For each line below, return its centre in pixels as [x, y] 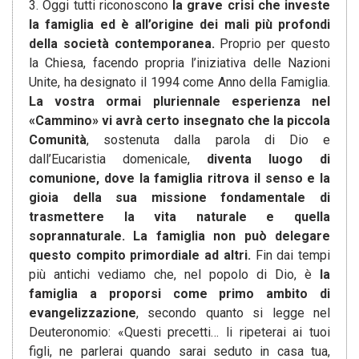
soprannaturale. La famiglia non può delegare [179, 236]
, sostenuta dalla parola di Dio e [208, 140]
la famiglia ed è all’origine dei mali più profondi [179, 25]
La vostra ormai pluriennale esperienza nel [179, 102]
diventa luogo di [268, 159]
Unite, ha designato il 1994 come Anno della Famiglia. [179, 83]
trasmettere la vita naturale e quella [179, 217]
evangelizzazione [83, 313]
